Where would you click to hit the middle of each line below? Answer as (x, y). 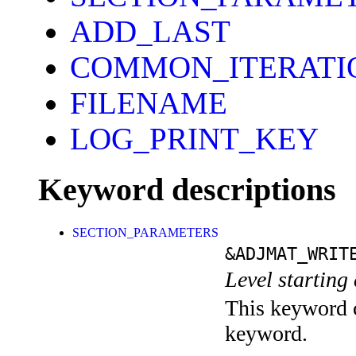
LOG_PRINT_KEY (194, 138)
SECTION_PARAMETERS (145, 233)
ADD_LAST (150, 31)
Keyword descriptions (187, 190)
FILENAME (149, 103)
